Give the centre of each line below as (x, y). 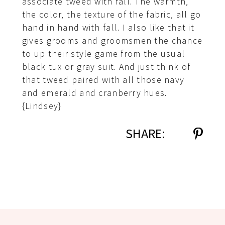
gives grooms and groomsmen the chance (112, 41)
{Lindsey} (42, 106)
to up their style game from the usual (103, 54)
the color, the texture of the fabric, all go (111, 15)
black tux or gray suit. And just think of (106, 67)
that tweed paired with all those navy (103, 80)
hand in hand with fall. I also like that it (108, 28)
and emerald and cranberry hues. (97, 93)
